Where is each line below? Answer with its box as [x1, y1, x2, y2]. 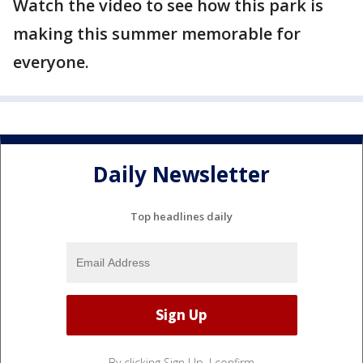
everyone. [13, 51, 89, 73]
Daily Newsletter [93, 160, 270, 190]
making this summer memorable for [13, 23, 301, 45]
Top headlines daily [130, 208, 233, 224]
